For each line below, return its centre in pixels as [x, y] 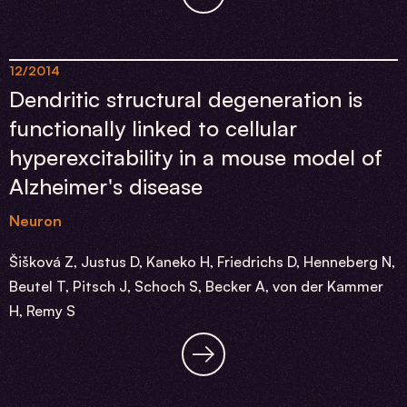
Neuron [35, 221]
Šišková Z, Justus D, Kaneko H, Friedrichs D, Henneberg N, [202, 262]
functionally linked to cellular [153, 128]
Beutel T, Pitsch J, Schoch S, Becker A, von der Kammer [196, 286]
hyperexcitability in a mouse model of [196, 157]
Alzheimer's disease [106, 186]
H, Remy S [42, 311]
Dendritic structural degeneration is [186, 99]
